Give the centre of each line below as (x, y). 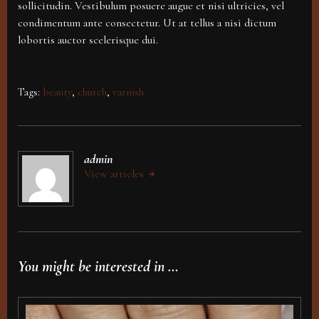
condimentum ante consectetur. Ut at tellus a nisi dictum (147, 23)
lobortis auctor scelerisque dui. (88, 40)
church (92, 92)
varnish (128, 92)
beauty (57, 92)
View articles (115, 174)
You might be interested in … (98, 267)
